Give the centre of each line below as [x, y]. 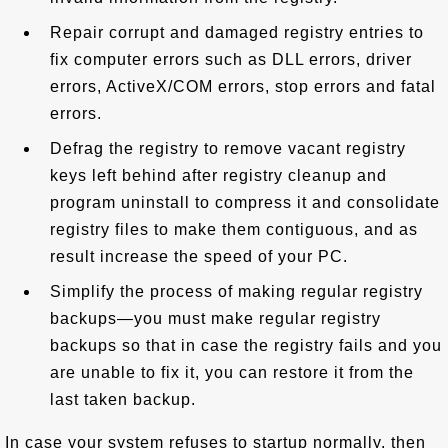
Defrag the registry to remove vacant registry [228, 148]
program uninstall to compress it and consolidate [245, 202]
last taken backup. [123, 399]
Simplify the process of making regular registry [236, 291]
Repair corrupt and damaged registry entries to [237, 32]
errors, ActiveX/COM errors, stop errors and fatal [243, 86]
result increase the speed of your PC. [199, 256]
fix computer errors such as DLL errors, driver [231, 59]
